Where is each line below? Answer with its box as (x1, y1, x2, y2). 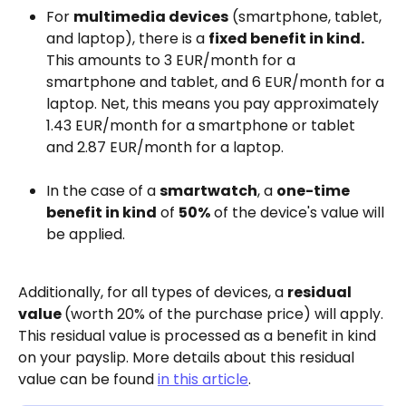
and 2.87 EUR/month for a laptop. (46, 136, 284, 158)
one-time (276, 179, 353, 201)
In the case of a (46, 179, 159, 201)
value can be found (18, 369, 158, 391)
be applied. (46, 223, 125, 245)
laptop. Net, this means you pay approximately (46, 92, 382, 114)
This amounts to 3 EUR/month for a (46, 49, 299, 71)
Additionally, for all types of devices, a (18, 282, 287, 304)
